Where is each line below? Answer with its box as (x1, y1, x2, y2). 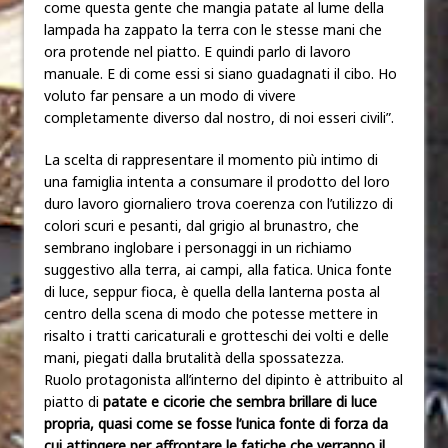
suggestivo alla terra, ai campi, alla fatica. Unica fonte (44, 259, 392, 279)
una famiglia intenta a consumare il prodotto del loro (44, 171, 390, 191)
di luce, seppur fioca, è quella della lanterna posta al (44, 281, 380, 301)
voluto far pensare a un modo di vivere (44, 85, 296, 105)
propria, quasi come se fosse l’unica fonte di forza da (44, 413, 388, 433)
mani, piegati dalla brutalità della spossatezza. (44, 347, 344, 367)
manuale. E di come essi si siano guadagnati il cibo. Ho (44, 63, 397, 83)
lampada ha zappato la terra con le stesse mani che (44, 19, 382, 39)
